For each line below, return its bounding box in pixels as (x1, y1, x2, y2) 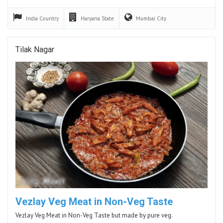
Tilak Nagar (15, 44, 54, 54)
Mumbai (136, 14, 157, 22)
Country (39, 14, 59, 22)
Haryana (81, 14, 102, 22)
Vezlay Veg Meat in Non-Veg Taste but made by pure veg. (15, 211, 173, 220)
